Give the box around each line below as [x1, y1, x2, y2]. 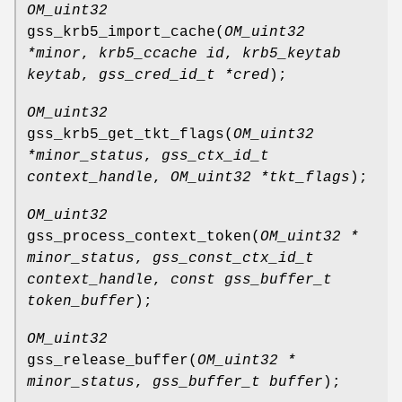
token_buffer [27, 293, 135, 310]
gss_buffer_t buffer [153, 373, 323, 390]
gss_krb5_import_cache [27, 23, 215, 40]
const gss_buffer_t [170, 271, 332, 288]
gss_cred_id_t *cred [99, 66, 269, 83]
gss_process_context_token [27, 228, 251, 245]
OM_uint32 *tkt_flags [170, 169, 350, 186]
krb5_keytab [242, 45, 341, 62]
